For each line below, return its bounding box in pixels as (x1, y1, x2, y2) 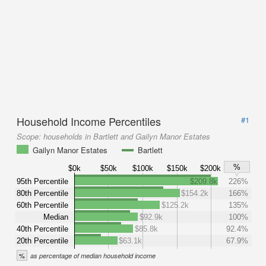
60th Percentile (17, 200, 68, 210)
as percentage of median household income (30, 251, 156, 260)
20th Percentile (17, 236, 68, 245)
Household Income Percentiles (17, 113, 161, 129)
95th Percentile (17, 176, 68, 186)
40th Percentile (17, 224, 68, 233)
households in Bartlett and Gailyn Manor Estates (43, 131, 210, 142)
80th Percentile (17, 188, 68, 198)
